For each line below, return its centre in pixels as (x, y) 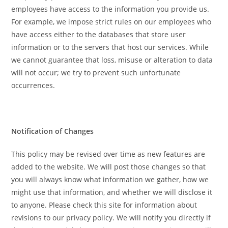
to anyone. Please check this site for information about (104, 205)
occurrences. (33, 85)
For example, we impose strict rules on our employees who (111, 22)
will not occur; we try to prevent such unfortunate (96, 73)
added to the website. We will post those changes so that (109, 167)
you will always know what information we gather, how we (110, 180)
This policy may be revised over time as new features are (108, 154)
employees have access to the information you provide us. (110, 9)
